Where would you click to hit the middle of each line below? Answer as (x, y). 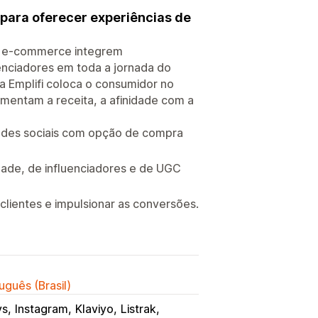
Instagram (42, 308)
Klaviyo (94, 308)
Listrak (138, 308)
